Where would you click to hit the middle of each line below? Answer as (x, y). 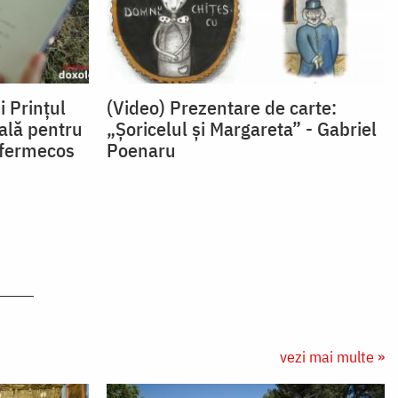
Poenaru (141, 150)
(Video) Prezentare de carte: (221, 107)
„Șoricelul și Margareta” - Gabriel (241, 129)
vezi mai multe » (332, 357)
